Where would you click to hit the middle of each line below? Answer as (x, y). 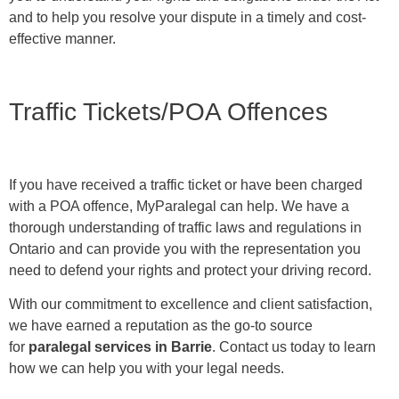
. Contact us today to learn (294, 347)
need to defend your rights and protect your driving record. (190, 270)
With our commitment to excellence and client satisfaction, (191, 305)
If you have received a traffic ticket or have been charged (186, 184)
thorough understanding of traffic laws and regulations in (185, 227)
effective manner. (62, 38)
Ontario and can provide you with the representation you (185, 248)
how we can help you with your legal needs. (147, 369)
